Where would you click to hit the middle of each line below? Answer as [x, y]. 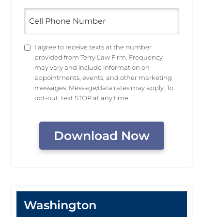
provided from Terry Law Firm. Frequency [99, 57]
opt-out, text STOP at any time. [82, 98]
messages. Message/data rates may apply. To [104, 88]
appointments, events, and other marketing [103, 77]
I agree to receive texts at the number [93, 47]
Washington [60, 205]
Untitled [40, 47]
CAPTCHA [44, 116]
